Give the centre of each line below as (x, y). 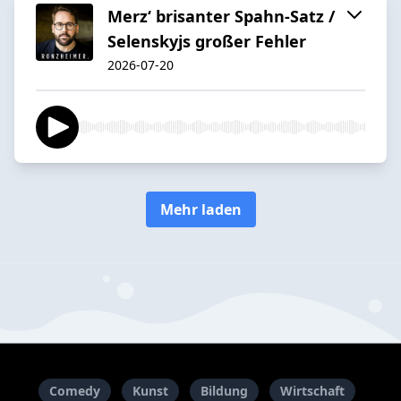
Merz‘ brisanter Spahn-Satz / (221, 16)
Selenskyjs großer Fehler (207, 41)
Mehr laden (200, 209)
